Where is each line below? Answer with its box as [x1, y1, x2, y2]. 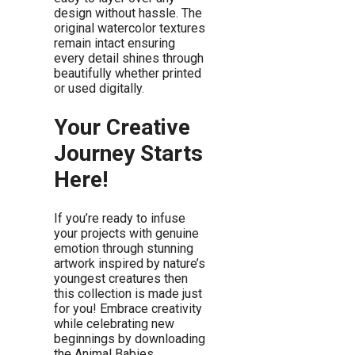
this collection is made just [54, 285, 202, 301]
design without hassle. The [54, 5, 202, 21]
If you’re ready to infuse [54, 210, 185, 226]
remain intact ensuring [54, 35, 175, 51]
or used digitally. [54, 80, 144, 96]
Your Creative [54, 113, 190, 140]
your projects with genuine [54, 225, 199, 241]
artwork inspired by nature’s [54, 255, 205, 271]
